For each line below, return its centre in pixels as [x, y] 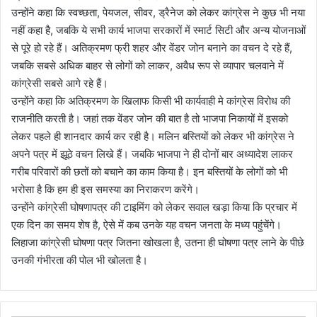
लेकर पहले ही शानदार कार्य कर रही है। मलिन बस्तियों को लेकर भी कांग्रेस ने [153, 136]
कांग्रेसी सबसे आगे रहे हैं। [60, 83]
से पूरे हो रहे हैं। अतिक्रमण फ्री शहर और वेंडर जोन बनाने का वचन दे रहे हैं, [152, 47]
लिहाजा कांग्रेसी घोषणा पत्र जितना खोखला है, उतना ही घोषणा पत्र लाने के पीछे [158, 242]
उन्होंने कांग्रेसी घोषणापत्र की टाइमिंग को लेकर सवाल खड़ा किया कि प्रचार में [154, 207]
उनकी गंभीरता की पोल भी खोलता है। [80, 260]
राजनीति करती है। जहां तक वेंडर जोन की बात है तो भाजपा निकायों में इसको [150, 118]
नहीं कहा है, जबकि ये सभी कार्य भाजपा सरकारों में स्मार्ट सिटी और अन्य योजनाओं [158, 30]
